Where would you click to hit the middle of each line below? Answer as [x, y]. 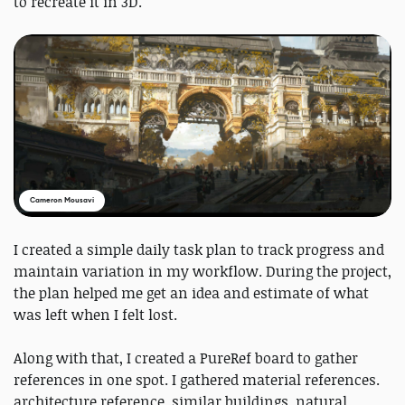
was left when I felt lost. [95, 315]
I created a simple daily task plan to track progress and [199, 250]
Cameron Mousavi [62, 201]
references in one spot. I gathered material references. [197, 380]
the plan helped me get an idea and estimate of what [191, 293]
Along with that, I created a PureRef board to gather [186, 358]
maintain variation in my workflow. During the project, [202, 272]
